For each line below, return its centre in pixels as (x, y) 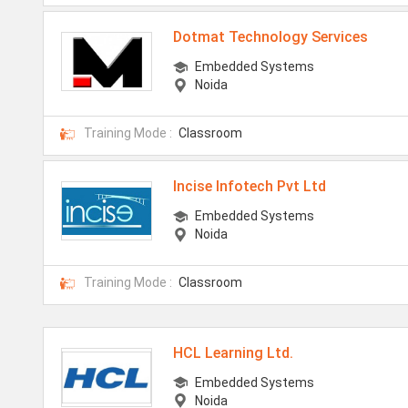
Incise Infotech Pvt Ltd (250, 186)
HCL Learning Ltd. (234, 352)
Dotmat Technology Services (271, 36)
